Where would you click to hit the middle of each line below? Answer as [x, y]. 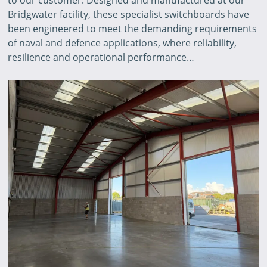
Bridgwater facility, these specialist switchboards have [129, 14]
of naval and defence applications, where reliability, [122, 43]
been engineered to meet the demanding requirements [133, 28]
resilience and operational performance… [101, 57]
